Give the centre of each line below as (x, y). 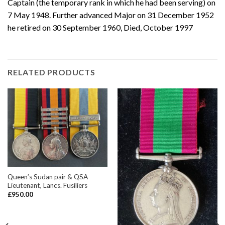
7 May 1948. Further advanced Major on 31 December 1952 (111, 15)
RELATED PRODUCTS (51, 72)
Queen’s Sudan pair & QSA (47, 177)
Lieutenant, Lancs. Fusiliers (47, 185)
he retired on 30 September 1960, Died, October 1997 (100, 28)
